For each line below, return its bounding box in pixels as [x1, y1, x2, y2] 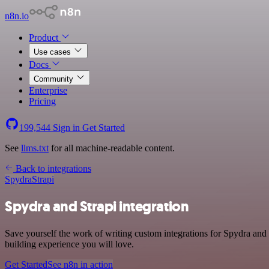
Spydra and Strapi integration [5, 196, 189, 216]
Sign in [50, 122, 82, 133]
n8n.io [5, 11, 29, 21]
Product [29, 32, 61, 43]
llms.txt [21, 143, 49, 153]
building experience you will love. [5, 238, 134, 249]
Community [34, 74, 76, 83]
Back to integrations [13, 163, 91, 174]
